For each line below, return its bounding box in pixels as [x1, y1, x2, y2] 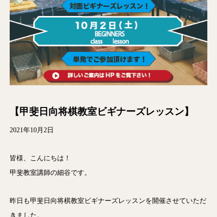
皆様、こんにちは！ [10, 155, 71, 162]
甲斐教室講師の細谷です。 [10, 169, 91, 176]
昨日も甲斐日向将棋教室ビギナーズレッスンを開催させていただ [10, 197, 206, 204]
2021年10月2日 [10, 126, 54, 134]
